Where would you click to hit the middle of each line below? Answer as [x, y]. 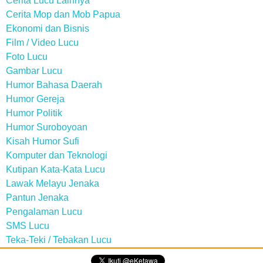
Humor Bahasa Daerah [54, 85]
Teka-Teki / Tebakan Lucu [59, 240]
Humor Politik [34, 113]
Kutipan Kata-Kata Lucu [55, 169]
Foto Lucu [27, 57]
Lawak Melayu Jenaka [53, 183]
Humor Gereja [35, 99]
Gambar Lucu [34, 71]
